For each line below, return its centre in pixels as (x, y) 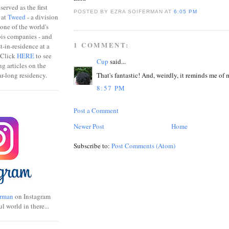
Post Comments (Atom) (143, 146)
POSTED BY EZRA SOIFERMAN (119, 12)
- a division (42, 17)
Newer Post (89, 127)
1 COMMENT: (101, 45)
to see (43, 55)
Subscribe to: (93, 146)
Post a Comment (96, 111)
